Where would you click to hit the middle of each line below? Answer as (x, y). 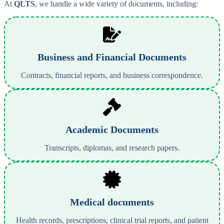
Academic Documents (112, 130)
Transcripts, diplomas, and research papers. (112, 148)
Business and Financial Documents (112, 57)
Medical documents (112, 202)
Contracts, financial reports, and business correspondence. (112, 75)
